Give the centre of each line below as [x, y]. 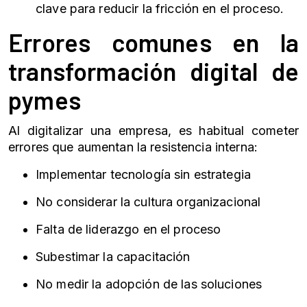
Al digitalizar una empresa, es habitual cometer [153, 131]
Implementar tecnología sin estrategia [143, 174]
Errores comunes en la [153, 42]
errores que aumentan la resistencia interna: [133, 147]
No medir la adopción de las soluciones [149, 284]
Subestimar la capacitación [113, 257]
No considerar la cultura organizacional [148, 202]
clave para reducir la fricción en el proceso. [160, 9]
